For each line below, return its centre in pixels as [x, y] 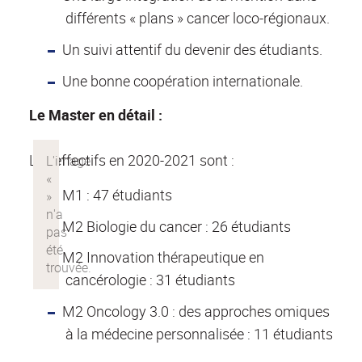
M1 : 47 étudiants [117, 194]
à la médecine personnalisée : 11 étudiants [199, 334]
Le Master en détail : [96, 115]
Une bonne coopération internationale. [182, 81]
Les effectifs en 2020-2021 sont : [132, 160]
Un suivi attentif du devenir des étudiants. [192, 50]
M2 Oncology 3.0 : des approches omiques [196, 311]
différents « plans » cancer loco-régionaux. [198, 18]
